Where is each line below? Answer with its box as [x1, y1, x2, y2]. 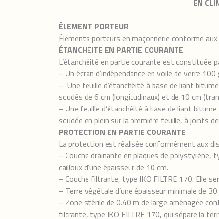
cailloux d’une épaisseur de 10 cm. [59, 161, 168, 173]
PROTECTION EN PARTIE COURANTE [59, 126, 186, 138]
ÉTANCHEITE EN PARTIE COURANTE [59, 44, 183, 56]
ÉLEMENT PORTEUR [59, 21, 129, 32]
